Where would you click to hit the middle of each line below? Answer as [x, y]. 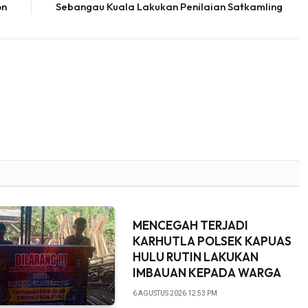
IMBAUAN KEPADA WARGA [207, 272]
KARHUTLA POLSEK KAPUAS [212, 241]
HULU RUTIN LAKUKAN [195, 256]
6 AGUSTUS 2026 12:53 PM [175, 293]
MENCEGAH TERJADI [190, 225]
